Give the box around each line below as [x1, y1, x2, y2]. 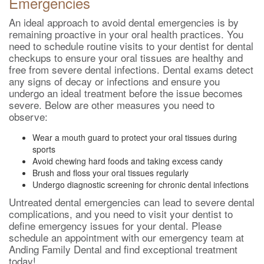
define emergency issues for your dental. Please [9, 218, 222, 233]
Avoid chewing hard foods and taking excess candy [32, 155, 223, 167]
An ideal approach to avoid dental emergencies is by [9, 15, 239, 29]
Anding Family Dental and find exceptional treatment [9, 242, 237, 256]
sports [32, 143, 55, 155]
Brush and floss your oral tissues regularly [32, 167, 189, 179]
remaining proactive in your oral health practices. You [9, 27, 243, 41]
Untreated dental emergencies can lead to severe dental [9, 194, 255, 209]
